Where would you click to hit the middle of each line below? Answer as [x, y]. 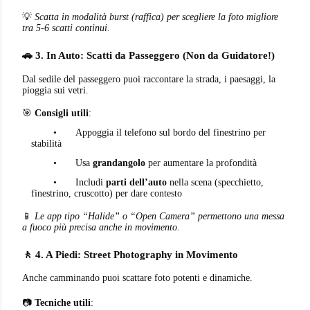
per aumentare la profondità [201, 163]
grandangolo [119, 163]
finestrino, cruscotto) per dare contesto [107, 193]
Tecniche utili [63, 303]
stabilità [46, 143]
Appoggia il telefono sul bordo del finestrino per [171, 132]
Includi [91, 182]
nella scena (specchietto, [215, 182]
